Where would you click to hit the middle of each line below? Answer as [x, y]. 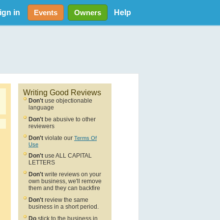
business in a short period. [64, 207]
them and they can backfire [64, 188]
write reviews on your [72, 174]
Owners [87, 13]
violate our [59, 138]
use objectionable [68, 101]
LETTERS [42, 163]
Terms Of [85, 138]
